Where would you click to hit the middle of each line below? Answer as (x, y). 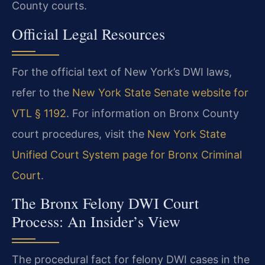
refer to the (42, 92)
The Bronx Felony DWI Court (105, 203)
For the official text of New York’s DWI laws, (122, 72)
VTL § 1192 (39, 113)
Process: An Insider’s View (96, 222)
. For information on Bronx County (153, 113)
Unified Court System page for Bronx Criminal (127, 154)
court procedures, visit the (80, 134)
